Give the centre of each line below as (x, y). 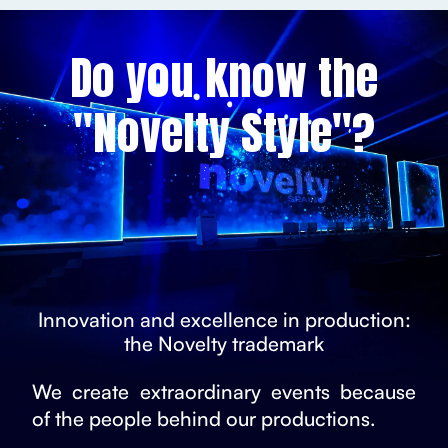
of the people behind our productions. (204, 418)
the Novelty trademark (224, 343)
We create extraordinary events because (224, 391)
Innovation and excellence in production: (224, 319)
